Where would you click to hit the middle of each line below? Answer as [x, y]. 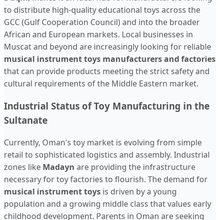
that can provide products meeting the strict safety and [107, 71]
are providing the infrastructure [135, 167]
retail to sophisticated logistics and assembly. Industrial [107, 155]
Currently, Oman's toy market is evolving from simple [103, 143]
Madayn [59, 167]
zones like [23, 167]
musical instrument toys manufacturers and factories [110, 59]
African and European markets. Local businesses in [98, 34]
